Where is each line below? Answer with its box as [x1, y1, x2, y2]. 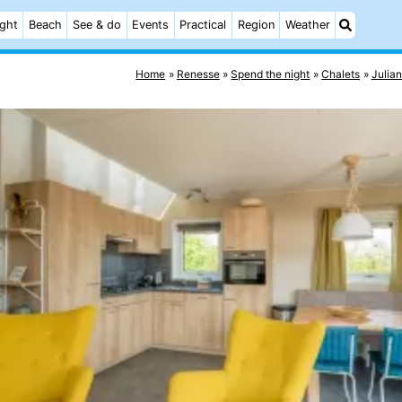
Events [132, 18, 170, 31]
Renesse [176, 66, 220, 81]
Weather [284, 18, 330, 31]
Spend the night [231, 66, 310, 81]
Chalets [321, 66, 361, 81]
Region [237, 18, 275, 31]
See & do [73, 18, 121, 31]
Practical [179, 18, 227, 31]
